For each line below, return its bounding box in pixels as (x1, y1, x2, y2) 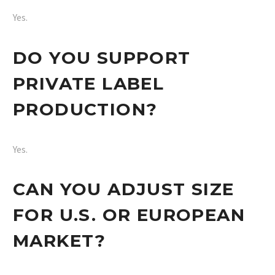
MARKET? (13, 230, 106, 252)
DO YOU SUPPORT (13, 47, 191, 68)
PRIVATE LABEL (13, 72, 165, 94)
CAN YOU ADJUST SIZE (13, 179, 234, 200)
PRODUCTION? (13, 98, 158, 120)
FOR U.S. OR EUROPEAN (13, 204, 245, 226)
